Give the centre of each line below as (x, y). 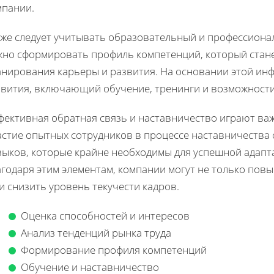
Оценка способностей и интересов (105, 215)
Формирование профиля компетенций (114, 250)
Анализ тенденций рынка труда (96, 232)
